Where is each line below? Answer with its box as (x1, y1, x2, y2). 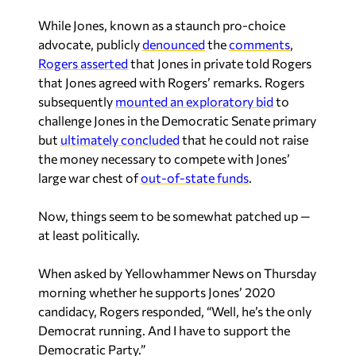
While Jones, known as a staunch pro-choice (38, 17, 285, 33)
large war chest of (38, 170, 141, 185)
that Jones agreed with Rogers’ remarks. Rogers (38, 75, 304, 90)
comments (229, 37, 290, 52)
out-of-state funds (141, 170, 249, 185)
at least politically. (38, 227, 140, 242)
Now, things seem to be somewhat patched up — (38, 208, 311, 223)
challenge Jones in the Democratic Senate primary (38, 113, 316, 128)
